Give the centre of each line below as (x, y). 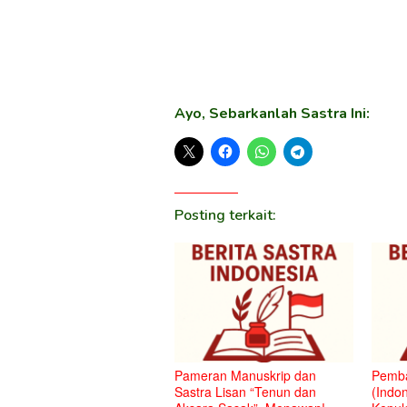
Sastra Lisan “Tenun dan (245, 392)
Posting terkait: (225, 215)
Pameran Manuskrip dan (245, 376)
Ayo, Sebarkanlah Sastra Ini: (272, 113)
